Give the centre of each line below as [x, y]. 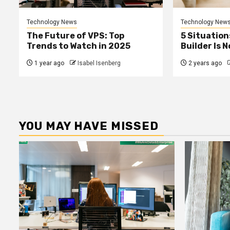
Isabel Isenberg [99, 63]
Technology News [52, 22]
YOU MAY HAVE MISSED [89, 126]
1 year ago [49, 63]
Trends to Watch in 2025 [79, 46]
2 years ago [204, 63]
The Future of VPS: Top [75, 36]
